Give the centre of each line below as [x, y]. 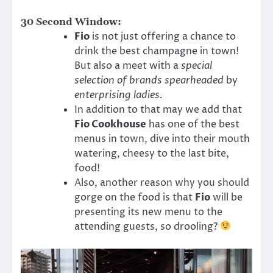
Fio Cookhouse [110, 124]
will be [226, 197]
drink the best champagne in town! [157, 51]
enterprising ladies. [119, 95]
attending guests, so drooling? [147, 226]
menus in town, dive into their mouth [162, 139]
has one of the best [193, 124]
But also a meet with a [128, 66]
